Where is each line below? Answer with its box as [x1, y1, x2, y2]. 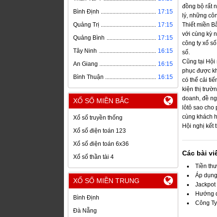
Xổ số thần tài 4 [73, 154, 114, 161]
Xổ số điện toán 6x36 [73, 140, 129, 148]
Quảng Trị [73, 21, 99, 29]
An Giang [73, 61, 98, 68]
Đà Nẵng [73, 207, 97, 215]
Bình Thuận [73, 74, 104, 81]
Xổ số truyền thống [73, 114, 123, 122]
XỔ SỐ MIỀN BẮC [73, 97, 129, 105]
